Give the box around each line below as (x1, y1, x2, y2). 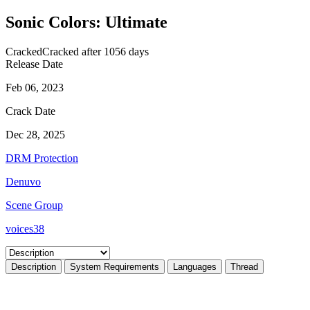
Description (11, 261, 56, 272)
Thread (230, 261, 258, 272)
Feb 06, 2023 (6, 81, 64, 93)
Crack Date (6, 104, 55, 117)
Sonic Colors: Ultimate (6, 12, 167, 31)
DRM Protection (6, 152, 78, 164)
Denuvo (6, 175, 41, 188)
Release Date (6, 57, 63, 70)
